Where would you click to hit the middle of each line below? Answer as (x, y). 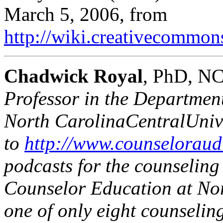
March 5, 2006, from (86, 14)
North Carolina (65, 120)
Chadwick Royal (73, 76)
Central (155, 120)
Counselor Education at (101, 188)
